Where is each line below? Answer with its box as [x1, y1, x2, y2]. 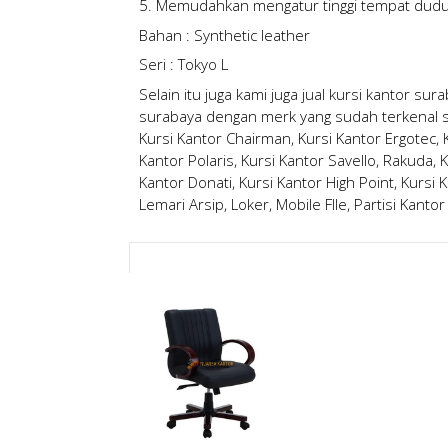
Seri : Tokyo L [138, 54, 228, 75]
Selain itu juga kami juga [138, 83, 302, 104]
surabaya [138, 105, 202, 126]
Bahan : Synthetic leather [138, 24, 310, 45]
